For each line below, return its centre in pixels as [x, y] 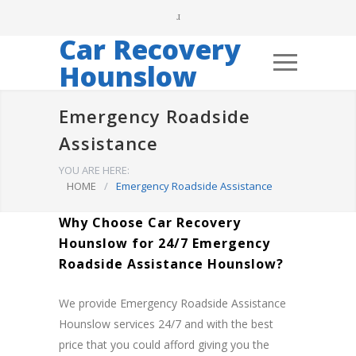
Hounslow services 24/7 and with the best [166, 324]
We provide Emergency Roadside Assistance [172, 304]
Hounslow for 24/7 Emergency [164, 244]
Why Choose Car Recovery [150, 223]
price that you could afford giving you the [164, 345]
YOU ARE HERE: [94, 170]
